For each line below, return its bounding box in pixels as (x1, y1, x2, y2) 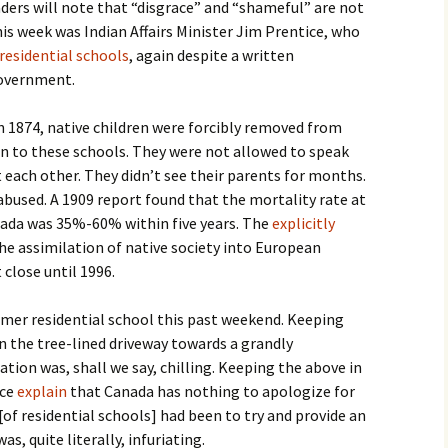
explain (17, 381, 67, 401)
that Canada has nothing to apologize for (67, 381, 355, 401)
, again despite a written (129, 45, 294, 65)
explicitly (272, 213, 335, 233)
